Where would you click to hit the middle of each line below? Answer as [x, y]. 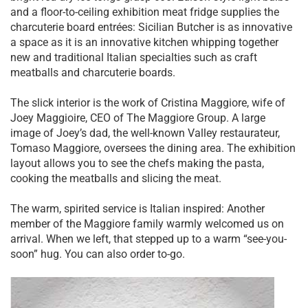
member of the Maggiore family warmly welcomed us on [147, 224]
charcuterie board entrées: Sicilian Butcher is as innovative [151, 27]
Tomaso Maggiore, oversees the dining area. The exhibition [153, 148]
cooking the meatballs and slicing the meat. [116, 179]
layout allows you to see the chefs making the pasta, [137, 164]
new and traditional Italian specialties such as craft [134, 57]
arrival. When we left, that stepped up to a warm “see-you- [148, 239]
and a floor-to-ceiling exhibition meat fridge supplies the [145, 12]
